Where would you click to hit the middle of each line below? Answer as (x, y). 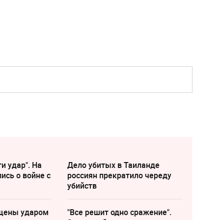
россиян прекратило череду (119, 175)
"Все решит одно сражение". (119, 212)
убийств (82, 185)
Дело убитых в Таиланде (113, 165)
